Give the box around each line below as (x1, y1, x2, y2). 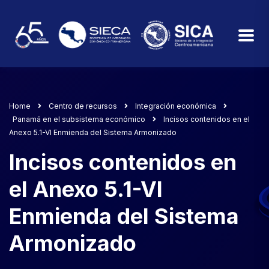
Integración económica (135, 101, 216, 111)
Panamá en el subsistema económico (13, 115, 145, 124)
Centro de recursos (49, 101, 117, 111)
